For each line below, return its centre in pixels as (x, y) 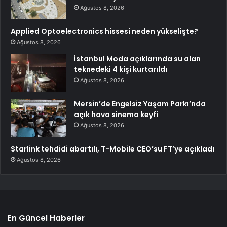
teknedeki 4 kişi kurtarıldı (121, 69)
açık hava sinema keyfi (116, 114)
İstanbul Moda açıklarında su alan (137, 59)
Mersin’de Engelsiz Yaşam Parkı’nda (140, 104)
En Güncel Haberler (46, 218)
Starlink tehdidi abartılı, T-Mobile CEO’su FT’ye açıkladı (112, 149)
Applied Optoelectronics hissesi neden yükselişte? (104, 31)
